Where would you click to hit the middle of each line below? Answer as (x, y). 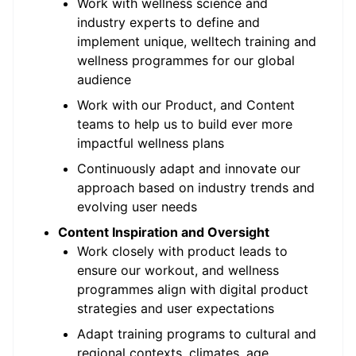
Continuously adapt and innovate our (189, 168)
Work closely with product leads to (182, 251)
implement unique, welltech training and (197, 41)
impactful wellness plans (151, 143)
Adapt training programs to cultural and (197, 334)
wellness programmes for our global (186, 60)
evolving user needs (137, 207)
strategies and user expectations (176, 308)
